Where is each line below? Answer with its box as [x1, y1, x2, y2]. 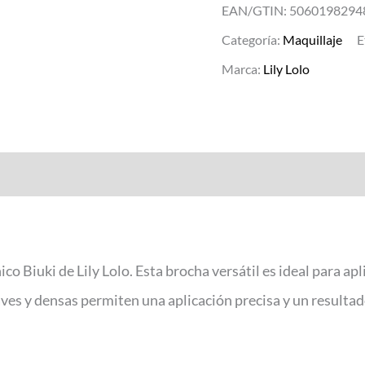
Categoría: [222, 31, 283, 47]
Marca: [222, 60, 263, 77]
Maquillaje [283, 31, 342, 47]
